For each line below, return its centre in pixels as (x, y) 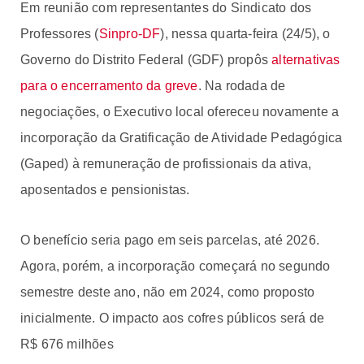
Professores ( (60, 33)
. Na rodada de (242, 85)
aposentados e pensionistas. (105, 189)
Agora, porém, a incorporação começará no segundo (175, 266)
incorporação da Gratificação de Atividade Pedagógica (182, 137)
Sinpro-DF (130, 33)
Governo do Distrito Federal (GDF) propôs (146, 59)
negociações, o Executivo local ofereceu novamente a (180, 111)
